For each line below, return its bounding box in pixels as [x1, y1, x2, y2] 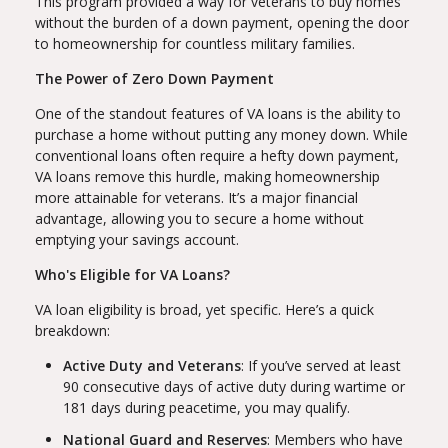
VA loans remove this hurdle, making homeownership [35, 167, 380, 187]
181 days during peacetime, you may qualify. [63, 398, 350, 418]
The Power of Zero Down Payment [35, 69, 274, 89]
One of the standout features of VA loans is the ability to [35, 104, 401, 124]
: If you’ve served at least [241, 356, 401, 376]
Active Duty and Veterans [63, 356, 241, 376]
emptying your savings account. [35, 230, 239, 250]
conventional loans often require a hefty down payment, [35, 146, 399, 166]
